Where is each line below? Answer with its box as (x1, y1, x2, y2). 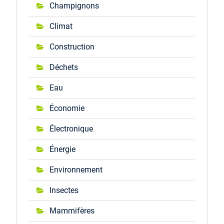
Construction (49, 42, 94, 51)
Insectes (49, 185, 78, 195)
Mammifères (49, 206, 94, 215)
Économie (49, 103, 84, 113)
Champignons (49, 1, 99, 10)
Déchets (49, 62, 78, 72)
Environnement (49, 165, 102, 174)
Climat (49, 21, 72, 31)
